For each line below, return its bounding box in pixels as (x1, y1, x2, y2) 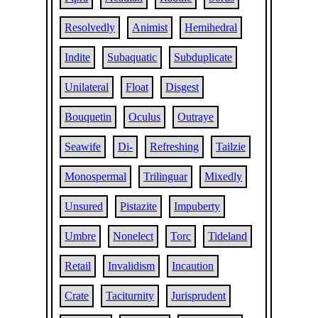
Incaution (172, 260, 214, 272)
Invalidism (108, 260, 155, 272)
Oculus (128, 111, 161, 123)
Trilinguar (143, 170, 188, 182)
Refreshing (150, 141, 199, 153)
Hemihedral (185, 21, 238, 33)
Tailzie (216, 141, 246, 153)
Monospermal (65, 170, 127, 182)
